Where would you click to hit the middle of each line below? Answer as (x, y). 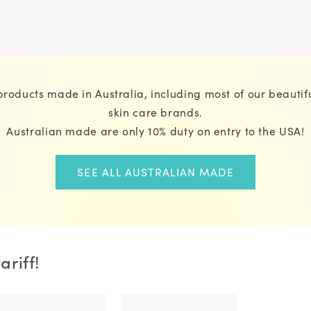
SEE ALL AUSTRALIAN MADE (155, 172)
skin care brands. (155, 112)
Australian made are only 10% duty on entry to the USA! (155, 131)
